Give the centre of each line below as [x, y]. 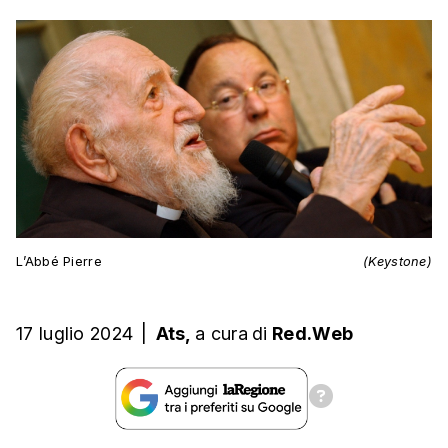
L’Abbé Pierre [59, 262]
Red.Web [313, 334]
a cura [221, 334]
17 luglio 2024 [75, 334]
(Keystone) [397, 262]
